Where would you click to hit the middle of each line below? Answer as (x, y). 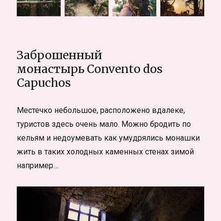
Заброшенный (60, 55)
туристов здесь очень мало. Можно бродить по (104, 124)
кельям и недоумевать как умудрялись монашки (109, 138)
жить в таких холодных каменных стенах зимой (106, 152)
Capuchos (44, 83)
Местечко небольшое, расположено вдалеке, (101, 110)
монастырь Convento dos (90, 69)
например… (38, 166)
